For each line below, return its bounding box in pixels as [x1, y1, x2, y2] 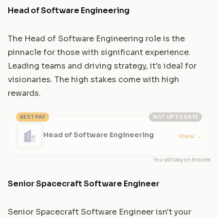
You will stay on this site [153, 157, 210, 163]
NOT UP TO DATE [152, 114, 198, 121]
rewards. [8, 88, 41, 99]
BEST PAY [20, 114, 45, 121]
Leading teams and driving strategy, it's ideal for [8, 61, 197, 72]
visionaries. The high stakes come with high [8, 74, 179, 85]
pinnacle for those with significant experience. [8, 47, 191, 58]
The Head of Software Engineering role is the [8, 34, 185, 44]
